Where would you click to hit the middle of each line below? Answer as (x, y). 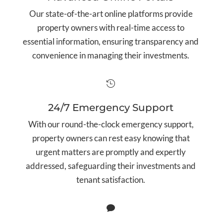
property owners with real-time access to (111, 28)
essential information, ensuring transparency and (111, 42)
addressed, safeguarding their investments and (111, 166)
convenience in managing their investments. (111, 55)
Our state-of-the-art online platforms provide (111, 14)
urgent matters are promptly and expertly (111, 152)
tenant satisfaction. (111, 180)
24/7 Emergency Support (111, 108)
